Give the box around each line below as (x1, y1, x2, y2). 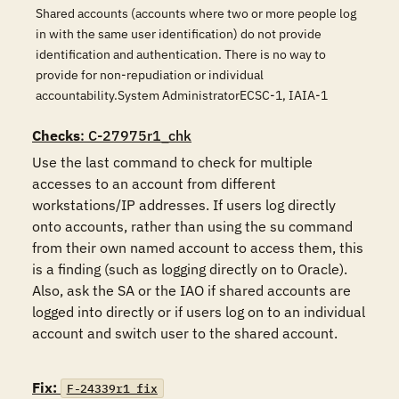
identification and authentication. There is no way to (36, 46, 326, 62)
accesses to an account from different (32, 175, 276, 192)
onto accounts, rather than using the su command (32, 217, 353, 235)
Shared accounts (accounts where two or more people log (36, 5, 356, 21)
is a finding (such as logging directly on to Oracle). (32, 260, 347, 278)
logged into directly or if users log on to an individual (32, 303, 365, 321)
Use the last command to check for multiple (32, 153, 313, 171)
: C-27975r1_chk (80, 126, 191, 144)
